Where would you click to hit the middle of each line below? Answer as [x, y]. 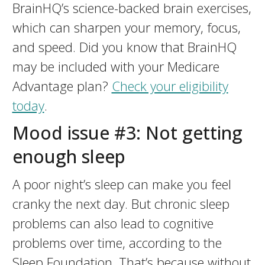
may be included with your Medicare [116, 66]
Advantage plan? [62, 86]
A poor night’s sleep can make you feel [122, 184]
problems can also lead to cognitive [113, 223]
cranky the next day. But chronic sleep [121, 203]
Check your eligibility [170, 86]
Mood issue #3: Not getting [127, 133]
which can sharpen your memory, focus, [126, 27]
